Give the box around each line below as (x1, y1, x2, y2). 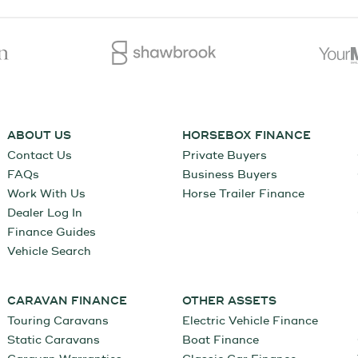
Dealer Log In (6, 206, 82, 221)
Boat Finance (181, 333, 259, 348)
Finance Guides (6, 225, 96, 240)
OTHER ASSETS (181, 294, 276, 309)
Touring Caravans (6, 314, 109, 328)
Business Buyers (181, 168, 277, 182)
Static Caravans (6, 333, 100, 348)
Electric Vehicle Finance (181, 314, 318, 328)
